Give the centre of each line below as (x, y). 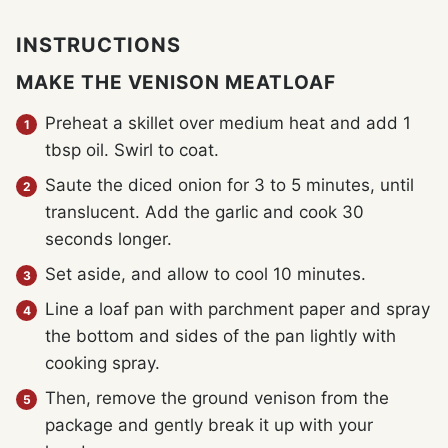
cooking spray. (102, 363)
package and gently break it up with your (209, 425)
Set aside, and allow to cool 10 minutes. (205, 274)
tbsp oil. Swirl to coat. (132, 150)
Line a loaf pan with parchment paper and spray (237, 309)
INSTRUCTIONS (101, 45)
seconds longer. (108, 239)
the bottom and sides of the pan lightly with (220, 336)
